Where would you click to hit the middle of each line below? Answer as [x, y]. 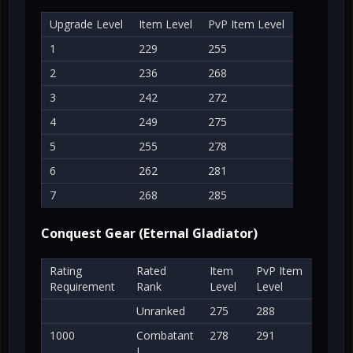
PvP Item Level [246, 24]
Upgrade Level [86, 24]
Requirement [82, 287]
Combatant [165, 336]
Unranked [161, 311]
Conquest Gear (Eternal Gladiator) [149, 234]
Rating [66, 271]
